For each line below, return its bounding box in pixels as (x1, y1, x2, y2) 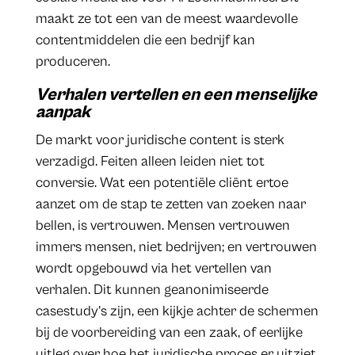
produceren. (35, 53, 110, 71)
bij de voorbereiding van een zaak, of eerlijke (35, 324, 303, 342)
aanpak (35, 102, 90, 123)
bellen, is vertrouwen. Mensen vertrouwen (35, 217, 290, 235)
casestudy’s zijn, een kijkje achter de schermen (35, 303, 319, 320)
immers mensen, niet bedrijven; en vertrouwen (35, 239, 317, 256)
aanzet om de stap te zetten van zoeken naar (35, 196, 306, 213)
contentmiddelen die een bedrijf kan (35, 32, 255, 49)
